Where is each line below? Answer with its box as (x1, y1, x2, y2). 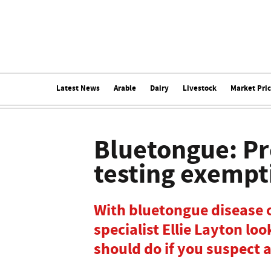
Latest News (56, 83, 100, 93)
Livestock (182, 83, 217, 93)
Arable (113, 83, 136, 93)
